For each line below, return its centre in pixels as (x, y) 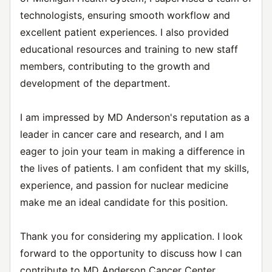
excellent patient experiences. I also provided (124, 32)
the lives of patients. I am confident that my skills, (134, 168)
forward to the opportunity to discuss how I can (131, 253)
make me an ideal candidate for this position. (124, 202)
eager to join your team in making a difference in (132, 151)
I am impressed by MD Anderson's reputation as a (135, 117)
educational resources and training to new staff (129, 49)
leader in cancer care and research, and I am (122, 134)
